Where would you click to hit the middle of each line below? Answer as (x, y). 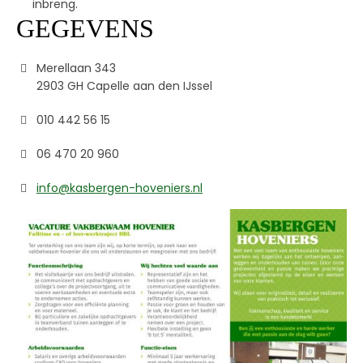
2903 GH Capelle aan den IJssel (124, 86)
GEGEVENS (85, 28)
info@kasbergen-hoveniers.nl (120, 188)
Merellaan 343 (76, 68)
